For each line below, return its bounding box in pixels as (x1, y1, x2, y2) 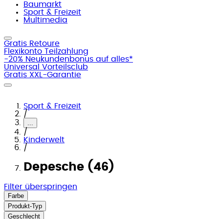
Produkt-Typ (8, 202, 42, 210)
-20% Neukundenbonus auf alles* (4, 55, 133, 63)
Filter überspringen (4, 182, 77, 191)
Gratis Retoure (4, 40, 60, 47)
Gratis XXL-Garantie (4, 71, 81, 79)
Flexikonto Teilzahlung (4, 47, 88, 55)
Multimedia (23, 16, 67, 24)
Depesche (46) (23, 161, 114, 173)
